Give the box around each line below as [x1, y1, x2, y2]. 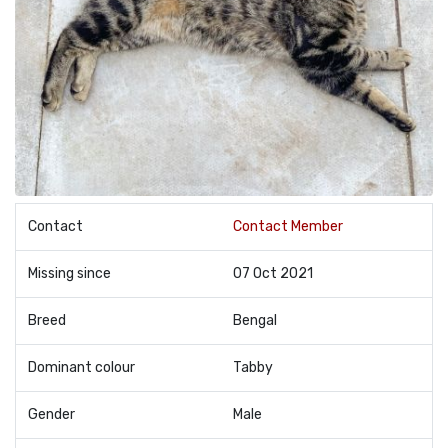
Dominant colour [28, 359, 135, 376]
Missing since [28, 265, 111, 282]
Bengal [233, 312, 277, 329]
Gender [28, 406, 75, 423]
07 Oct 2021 [233, 265, 313, 282]
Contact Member [233, 218, 343, 235]
